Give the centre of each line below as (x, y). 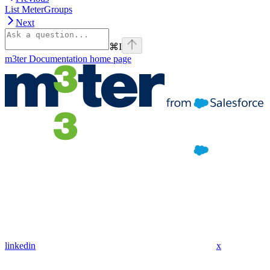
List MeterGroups (39, 9)
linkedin (20, 245)
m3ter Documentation (46, 58)
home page (109, 58)
